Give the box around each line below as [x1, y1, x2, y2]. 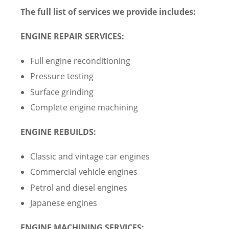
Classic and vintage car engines [30, 151, 150, 163]
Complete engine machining [30, 102, 139, 113]
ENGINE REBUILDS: [20, 126, 96, 138]
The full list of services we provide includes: [20, 6, 196, 17]
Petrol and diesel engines [30, 181, 128, 193]
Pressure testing [30, 71, 94, 82]
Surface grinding [30, 86, 94, 98]
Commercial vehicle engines [30, 166, 138, 178]
